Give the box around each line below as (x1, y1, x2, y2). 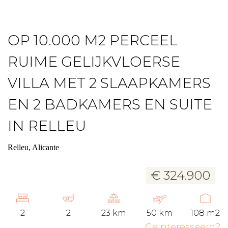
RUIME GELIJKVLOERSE (8, 53, 180, 71)
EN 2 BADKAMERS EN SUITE (8, 96, 212, 113)
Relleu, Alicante (8, 143, 59, 152)
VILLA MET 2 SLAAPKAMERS (8, 74, 211, 92)
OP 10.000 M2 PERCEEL (8, 32, 178, 49)
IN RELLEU (8, 117, 86, 135)
